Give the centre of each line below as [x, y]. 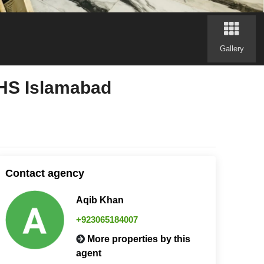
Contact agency [44, 173]
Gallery [232, 48]
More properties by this [138, 239]
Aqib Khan [100, 200]
